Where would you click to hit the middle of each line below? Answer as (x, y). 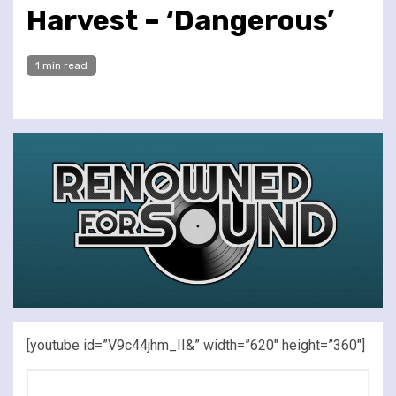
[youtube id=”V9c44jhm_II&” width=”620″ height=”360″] (196, 345)
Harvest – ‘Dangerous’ (180, 20)
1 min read (61, 65)
